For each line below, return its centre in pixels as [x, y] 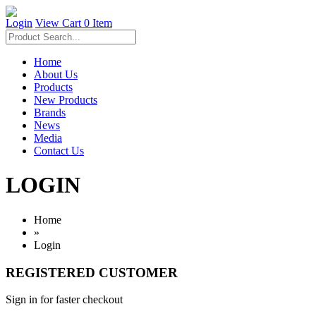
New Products [66, 100]
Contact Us [59, 151]
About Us [56, 74]
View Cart [60, 23]
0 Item [98, 23]
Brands [50, 113]
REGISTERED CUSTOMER [92, 272]
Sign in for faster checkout [64, 300]
